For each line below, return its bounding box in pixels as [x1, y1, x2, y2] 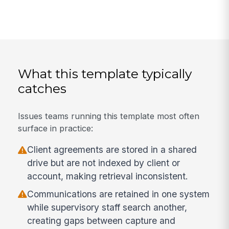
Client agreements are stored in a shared [27, 144, 197, 155]
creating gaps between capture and [27, 215, 176, 226]
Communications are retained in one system [27, 188, 210, 199]
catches [18, 81, 67, 97]
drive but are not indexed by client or [27, 157, 180, 169]
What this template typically [18, 66, 192, 82]
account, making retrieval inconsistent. [27, 171, 189, 182]
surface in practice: [18, 123, 94, 133]
